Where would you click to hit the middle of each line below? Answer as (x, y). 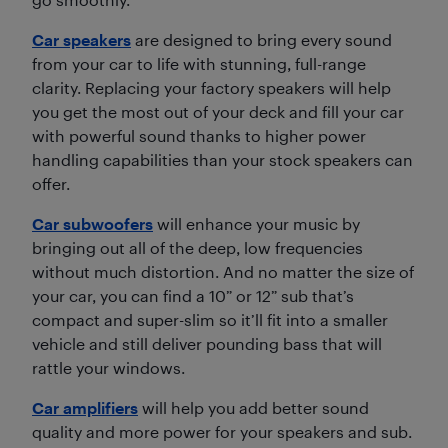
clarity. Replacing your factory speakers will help (211, 87)
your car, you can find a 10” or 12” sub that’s (193, 295)
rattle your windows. (108, 367)
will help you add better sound (253, 407)
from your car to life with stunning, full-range (199, 63)
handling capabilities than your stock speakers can (222, 159)
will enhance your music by (256, 223)
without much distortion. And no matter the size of (223, 271)
